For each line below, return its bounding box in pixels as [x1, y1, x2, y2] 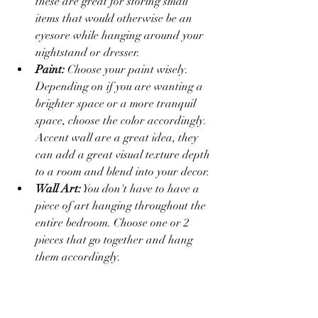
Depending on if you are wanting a [35, 79, 206, 94]
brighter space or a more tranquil [35, 96, 199, 111]
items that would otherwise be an [35, 11, 195, 26]
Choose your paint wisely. [65, 62, 191, 77]
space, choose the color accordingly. [35, 113, 209, 128]
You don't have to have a [81, 181, 202, 196]
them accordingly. [35, 249, 121, 264]
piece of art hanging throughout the [35, 198, 209, 213]
